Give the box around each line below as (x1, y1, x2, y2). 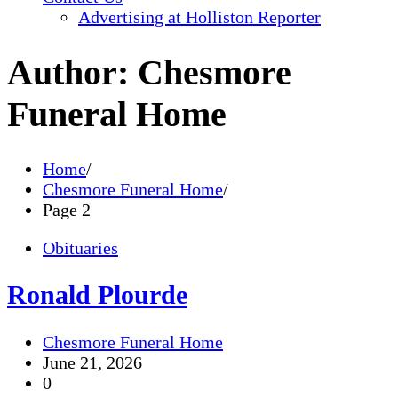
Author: (7, 52, 138, 92)
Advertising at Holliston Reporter (78, 7, 321, 27)
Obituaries (43, 237, 118, 258)
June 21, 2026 (43, 353, 142, 373)
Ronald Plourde (7, 280, 187, 310)
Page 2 (43, 199, 91, 219)
